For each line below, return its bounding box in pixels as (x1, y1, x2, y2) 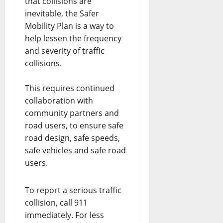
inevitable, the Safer (25, 8, 99, 19)
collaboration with (25, 95, 93, 106)
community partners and (25, 108, 119, 118)
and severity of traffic (25, 45, 105, 56)
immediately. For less (25, 210, 104, 221)
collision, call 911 (25, 197, 88, 208)
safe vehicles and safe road (25, 145, 126, 156)
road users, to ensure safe (25, 120, 123, 131)
